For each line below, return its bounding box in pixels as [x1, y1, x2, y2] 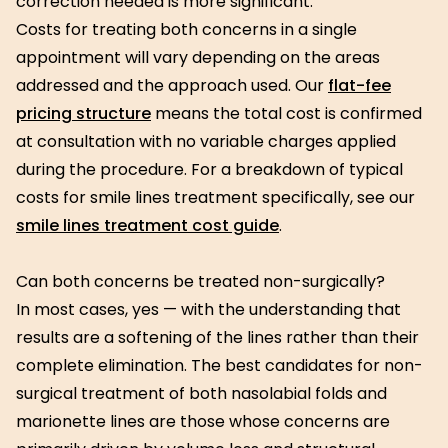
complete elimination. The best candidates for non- [16, 354, 423, 377]
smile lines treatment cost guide [16, 214, 279, 237]
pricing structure [16, 102, 151, 125]
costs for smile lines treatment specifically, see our [16, 186, 415, 209]
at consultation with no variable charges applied [16, 130, 396, 153]
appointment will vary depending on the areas [16, 46, 380, 69]
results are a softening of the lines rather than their [16, 326, 419, 349]
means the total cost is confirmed [151, 102, 422, 125]
